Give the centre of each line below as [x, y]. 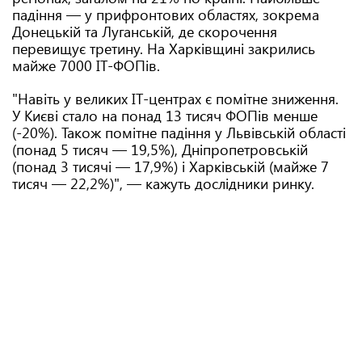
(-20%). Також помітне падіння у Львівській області [179, 133]
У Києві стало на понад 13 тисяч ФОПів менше [165, 116]
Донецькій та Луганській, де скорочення [145, 32]
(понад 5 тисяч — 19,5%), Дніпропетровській [160, 149]
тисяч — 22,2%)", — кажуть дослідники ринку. [163, 183]
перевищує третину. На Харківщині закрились [164, 48]
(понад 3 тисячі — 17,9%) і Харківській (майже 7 [170, 166]
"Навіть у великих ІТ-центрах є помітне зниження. [175, 99]
